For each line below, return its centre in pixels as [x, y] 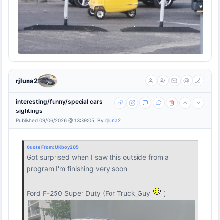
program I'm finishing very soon [77, 168]
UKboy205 [67, 147]
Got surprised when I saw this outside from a [98, 157]
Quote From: [41, 147]
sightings [29, 110]
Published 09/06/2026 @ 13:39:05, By [60, 120]
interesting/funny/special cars [59, 101]
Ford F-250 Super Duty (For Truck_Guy [89, 193]
